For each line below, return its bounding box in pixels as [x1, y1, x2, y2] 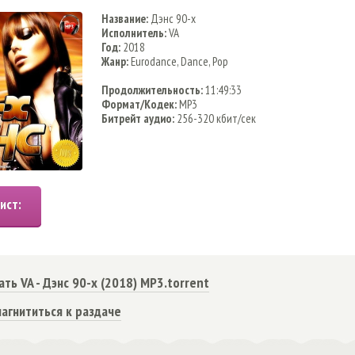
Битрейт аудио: [101, 111, 174, 126]
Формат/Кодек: [101, 97, 177, 112]
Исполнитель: [101, 25, 166, 40]
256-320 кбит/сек [174, 111, 256, 126]
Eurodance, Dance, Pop [128, 54, 228, 69]
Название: [101, 11, 148, 26]
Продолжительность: [101, 82, 203, 97]
